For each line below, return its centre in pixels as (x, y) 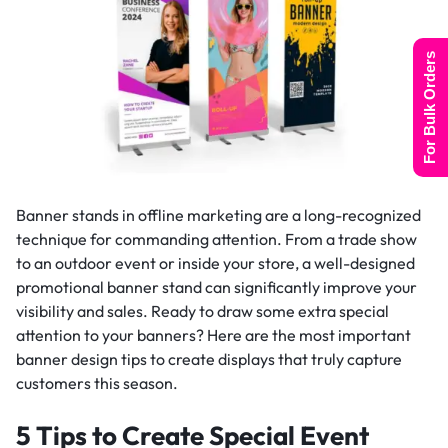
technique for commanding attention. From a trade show (216, 239)
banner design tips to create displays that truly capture (209, 359)
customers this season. (97, 383)
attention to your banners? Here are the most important (213, 335)
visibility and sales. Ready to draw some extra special (202, 311)
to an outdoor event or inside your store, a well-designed (215, 263)
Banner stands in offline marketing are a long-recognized (218, 215)
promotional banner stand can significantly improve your (216, 287)
